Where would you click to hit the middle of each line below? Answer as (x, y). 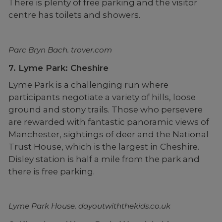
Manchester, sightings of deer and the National (108, 135)
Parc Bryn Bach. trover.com (60, 50)
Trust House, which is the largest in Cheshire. (104, 147)
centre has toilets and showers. (74, 15)
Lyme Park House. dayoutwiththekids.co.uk (89, 206)
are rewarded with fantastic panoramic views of (109, 122)
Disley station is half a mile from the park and (104, 159)
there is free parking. (51, 172)
